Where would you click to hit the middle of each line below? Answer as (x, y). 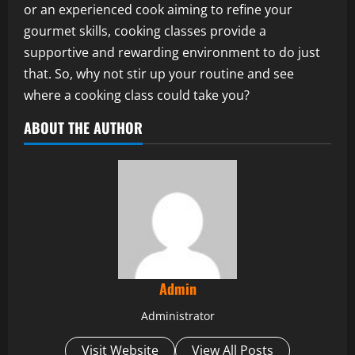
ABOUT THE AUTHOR (83, 127)
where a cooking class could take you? (137, 95)
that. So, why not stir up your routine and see (159, 73)
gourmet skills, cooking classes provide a (145, 31)
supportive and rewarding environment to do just (172, 52)
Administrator (177, 315)
